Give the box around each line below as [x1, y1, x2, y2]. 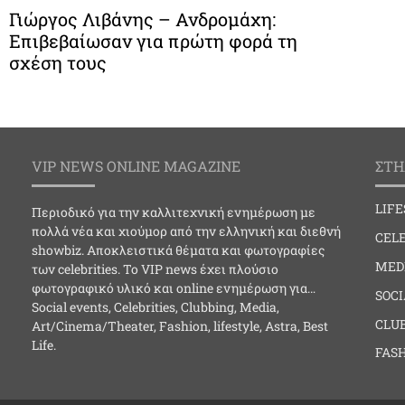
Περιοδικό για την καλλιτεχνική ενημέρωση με [32, 203, 316, 221]
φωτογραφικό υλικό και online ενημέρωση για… [32, 279, 316, 297]
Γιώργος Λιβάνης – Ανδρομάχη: [9, 7, 276, 32]
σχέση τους [9, 51, 107, 75]
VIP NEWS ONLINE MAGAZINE [32, 156, 240, 176]
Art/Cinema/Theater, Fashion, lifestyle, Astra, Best [32, 317, 328, 335]
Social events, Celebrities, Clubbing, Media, [32, 298, 279, 316]
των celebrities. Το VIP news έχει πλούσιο [32, 260, 278, 278]
